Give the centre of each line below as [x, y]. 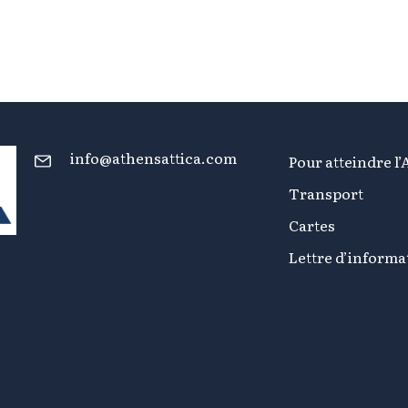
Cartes [312, 225]
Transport [326, 194]
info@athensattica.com [153, 158]
